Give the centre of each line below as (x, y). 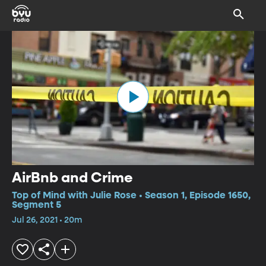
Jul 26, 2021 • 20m (47, 220)
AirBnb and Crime (72, 178)
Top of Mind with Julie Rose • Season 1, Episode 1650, (131, 196)
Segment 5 (37, 205)
